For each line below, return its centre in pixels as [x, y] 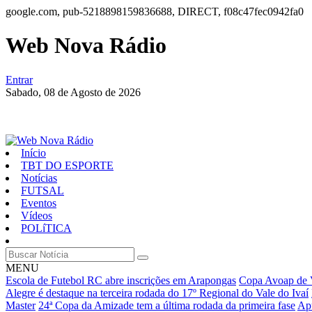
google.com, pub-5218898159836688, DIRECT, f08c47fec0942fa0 [155, 11]
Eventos [39, 203]
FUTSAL [42, 190]
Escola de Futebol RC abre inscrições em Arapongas [121, 280]
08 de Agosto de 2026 [92, 92]
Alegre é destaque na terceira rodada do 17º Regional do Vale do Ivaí [157, 292]
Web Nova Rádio [86, 46]
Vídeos [37, 215]
